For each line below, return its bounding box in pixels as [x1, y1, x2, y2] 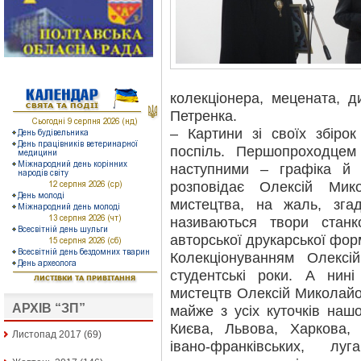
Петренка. [170, 108, 237, 124]
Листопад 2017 [12, 329, 81, 341]
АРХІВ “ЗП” [12, 301, 85, 316]
